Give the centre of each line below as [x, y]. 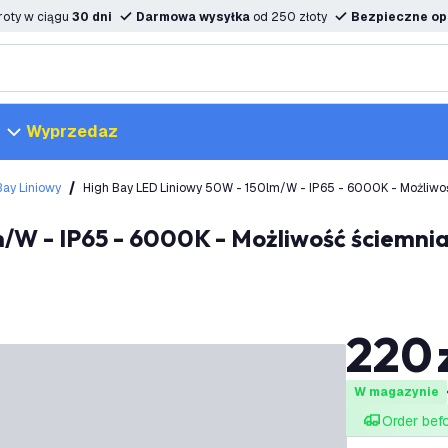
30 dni [92, 17]
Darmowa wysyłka [194, 17]
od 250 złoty [290, 17]
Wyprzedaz [72, 131]
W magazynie [396, 392]
